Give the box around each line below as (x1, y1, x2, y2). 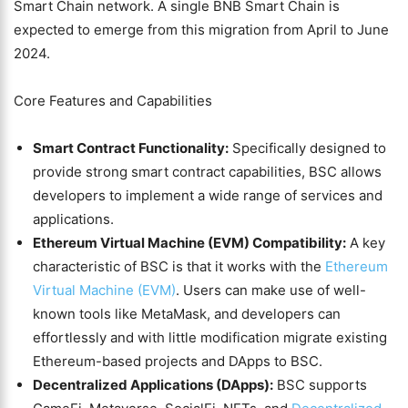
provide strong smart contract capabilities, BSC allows (33, 163, 382, 180)
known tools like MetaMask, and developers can (33, 305, 341, 322)
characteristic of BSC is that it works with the (33, 258, 325, 275)
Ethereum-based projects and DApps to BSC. (33, 352, 322, 370)
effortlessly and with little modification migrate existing (33, 329, 387, 346)
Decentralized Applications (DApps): (33, 376, 273, 393)
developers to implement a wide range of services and (33, 187, 382, 204)
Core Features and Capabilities (14, 92, 212, 109)
